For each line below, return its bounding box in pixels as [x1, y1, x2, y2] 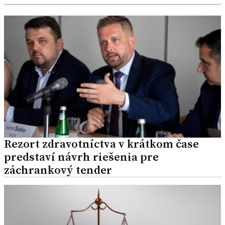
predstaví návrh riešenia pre [4, 149, 159, 165]
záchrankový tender [4, 162, 112, 178]
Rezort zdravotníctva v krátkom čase [4, 136, 199, 152]
